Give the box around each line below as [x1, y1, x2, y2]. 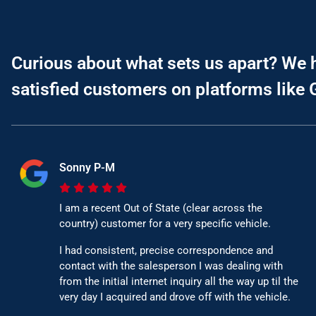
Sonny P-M [59, 161, 115, 175]
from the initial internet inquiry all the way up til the [59, 275, 298, 288]
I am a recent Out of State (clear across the [59, 202, 262, 215]
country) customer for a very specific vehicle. [59, 217, 271, 231]
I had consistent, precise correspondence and [59, 244, 273, 257]
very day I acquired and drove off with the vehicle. [59, 291, 291, 304]
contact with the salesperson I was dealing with [59, 260, 283, 273]
